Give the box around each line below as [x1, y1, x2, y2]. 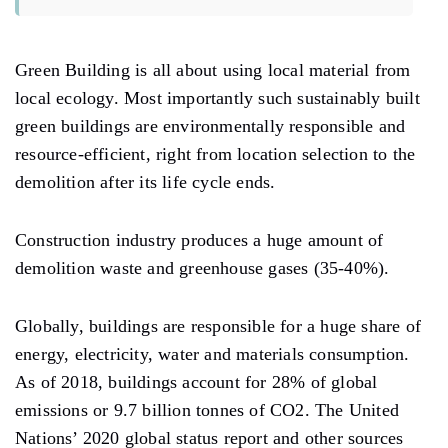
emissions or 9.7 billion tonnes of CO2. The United [15, 399, 400, 420]
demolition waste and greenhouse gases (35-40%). [15, 257, 390, 278]
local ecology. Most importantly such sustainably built [15, 87, 420, 108]
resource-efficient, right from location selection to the [15, 143, 416, 164]
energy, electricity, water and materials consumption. [15, 343, 410, 364]
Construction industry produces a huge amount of [15, 229, 384, 250]
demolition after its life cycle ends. [15, 171, 281, 192]
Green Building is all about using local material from [15, 59, 411, 80]
